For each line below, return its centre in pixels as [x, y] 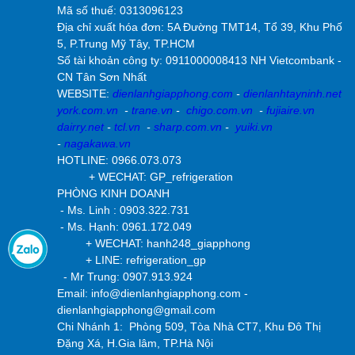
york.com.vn [88, 111]
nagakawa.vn [97, 144]
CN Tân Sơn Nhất [103, 77]
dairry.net [80, 127]
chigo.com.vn [219, 111]
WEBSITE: [85, 94]
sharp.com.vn [189, 127]
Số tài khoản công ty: [111, 61]
